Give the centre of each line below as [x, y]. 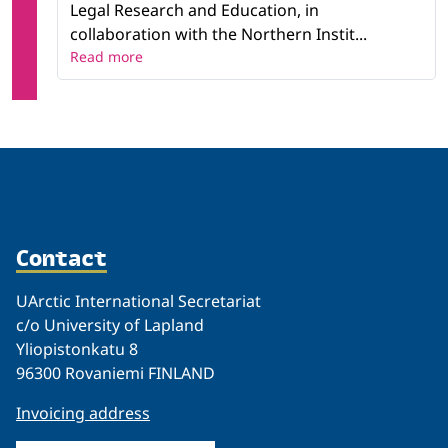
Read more [106, 57]
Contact [61, 257]
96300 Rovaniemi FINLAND [115, 373]
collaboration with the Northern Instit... [218, 34]
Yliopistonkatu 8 [77, 349]
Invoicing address [83, 413]
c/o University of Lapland [110, 325]
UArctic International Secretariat [138, 301]
